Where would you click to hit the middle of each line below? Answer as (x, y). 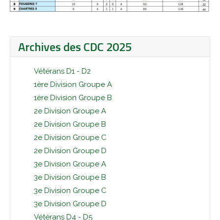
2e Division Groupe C (70, 137)
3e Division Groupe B (70, 177)
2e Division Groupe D (70, 151)
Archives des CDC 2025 (75, 46)
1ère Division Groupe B (73, 97)
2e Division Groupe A (70, 111)
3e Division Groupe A (70, 164)
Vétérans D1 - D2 (62, 71)
